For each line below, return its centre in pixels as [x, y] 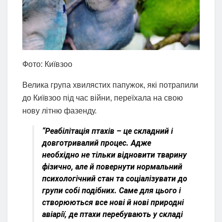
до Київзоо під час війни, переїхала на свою [103, 98]
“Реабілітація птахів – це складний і [108, 131]
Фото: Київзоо [47, 64]
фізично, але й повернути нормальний [112, 167]
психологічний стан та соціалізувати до [115, 179]
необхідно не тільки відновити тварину [114, 155]
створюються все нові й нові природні [113, 203]
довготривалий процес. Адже [97, 143]
